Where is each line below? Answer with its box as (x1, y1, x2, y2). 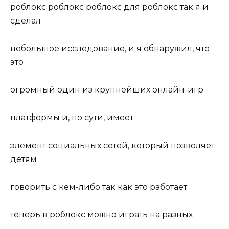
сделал (10, 15, 41, 26)
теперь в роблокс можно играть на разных (10, 209, 193, 219)
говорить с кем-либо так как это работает (10, 181, 187, 192)
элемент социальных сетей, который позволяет (10, 140, 215, 150)
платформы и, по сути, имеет (10, 112, 133, 123)
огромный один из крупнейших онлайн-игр (10, 85, 203, 95)
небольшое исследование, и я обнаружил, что (10, 43, 210, 54)
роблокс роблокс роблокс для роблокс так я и (10, 2, 209, 12)
